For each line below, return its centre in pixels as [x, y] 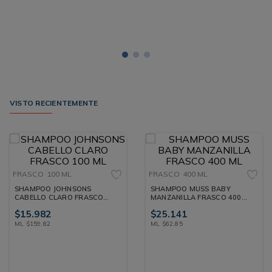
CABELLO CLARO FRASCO [59, 197]
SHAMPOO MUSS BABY [191, 189]
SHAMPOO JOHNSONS [53, 189]
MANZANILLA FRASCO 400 [196, 197]
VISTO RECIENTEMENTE [54, 103]
